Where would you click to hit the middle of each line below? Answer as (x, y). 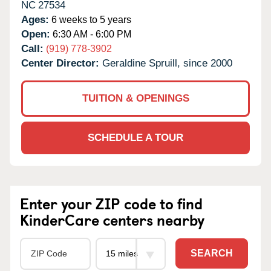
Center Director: (62, 63)
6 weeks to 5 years (90, 19)
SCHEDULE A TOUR (135, 137)
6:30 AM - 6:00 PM (91, 34)
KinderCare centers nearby (112, 219)
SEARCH (212, 253)
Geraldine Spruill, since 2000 (167, 63)
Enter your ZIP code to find (111, 203)
